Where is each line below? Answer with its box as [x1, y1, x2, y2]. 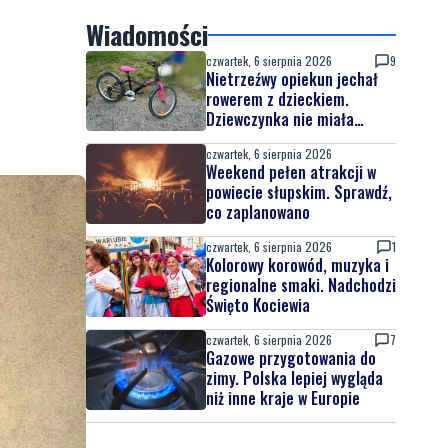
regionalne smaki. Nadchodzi [206, 273, 396, 297]
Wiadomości [86, 15, 208, 54]
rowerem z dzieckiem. [206, 87, 349, 111]
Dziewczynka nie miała [206, 107, 354, 131]
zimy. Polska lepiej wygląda [206, 366, 383, 390]
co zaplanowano [206, 200, 310, 224]
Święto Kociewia [206, 293, 310, 317]
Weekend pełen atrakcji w [206, 160, 376, 184]
